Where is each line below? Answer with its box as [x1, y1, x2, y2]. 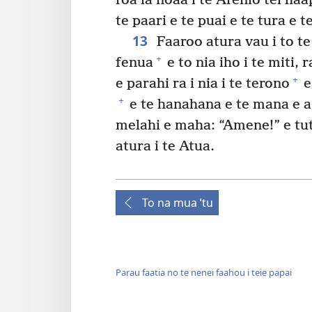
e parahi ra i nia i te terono [116, 75, 290, 92]
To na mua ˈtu [142, 194, 213, 210]
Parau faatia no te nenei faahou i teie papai [116, 266, 292, 279]
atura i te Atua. [116, 138, 214, 155]
